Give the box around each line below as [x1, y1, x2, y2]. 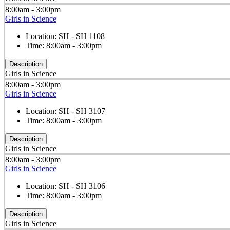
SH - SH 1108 [58, 31, 105, 41]
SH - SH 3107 [58, 106, 105, 116]
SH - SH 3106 [58, 182, 105, 190]
